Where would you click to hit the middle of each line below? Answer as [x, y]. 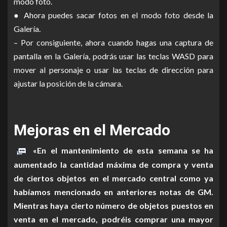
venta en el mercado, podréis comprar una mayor [113, 219]
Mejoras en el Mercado [92, 130]
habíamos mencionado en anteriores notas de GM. [113, 192]
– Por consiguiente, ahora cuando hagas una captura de [113, 42]
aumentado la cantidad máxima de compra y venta [113, 164]
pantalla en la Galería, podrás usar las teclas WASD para [113, 56]
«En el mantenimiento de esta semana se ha [121, 150]
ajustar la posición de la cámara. [77, 83]
